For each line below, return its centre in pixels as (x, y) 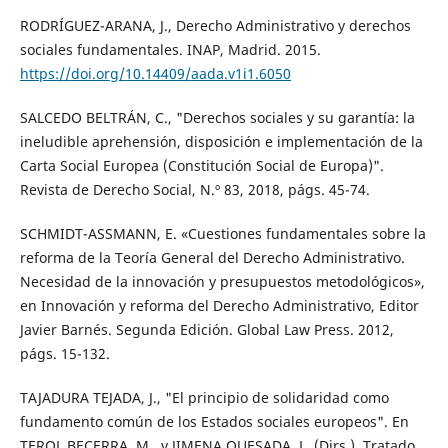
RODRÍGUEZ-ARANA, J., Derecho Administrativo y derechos (215, 26)
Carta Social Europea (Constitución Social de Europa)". (201, 166)
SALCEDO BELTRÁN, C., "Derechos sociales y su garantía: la (217, 118)
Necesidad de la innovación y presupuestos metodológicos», (222, 282)
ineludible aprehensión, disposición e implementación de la (221, 142)
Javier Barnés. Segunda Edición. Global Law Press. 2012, (206, 330)
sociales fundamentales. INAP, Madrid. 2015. (170, 50)
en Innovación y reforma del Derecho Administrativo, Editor (219, 306)
